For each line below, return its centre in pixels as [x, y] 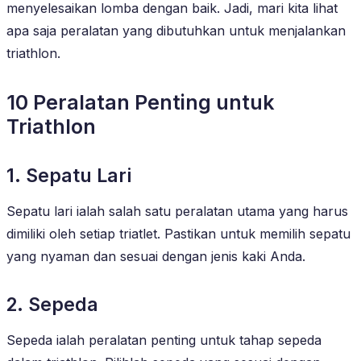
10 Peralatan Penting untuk [141, 102]
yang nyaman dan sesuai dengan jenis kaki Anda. [156, 256]
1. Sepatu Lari [69, 175]
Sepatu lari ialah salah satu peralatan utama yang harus [177, 211]
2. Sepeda [52, 304]
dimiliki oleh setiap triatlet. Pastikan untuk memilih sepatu [178, 233]
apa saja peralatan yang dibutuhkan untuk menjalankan [176, 30]
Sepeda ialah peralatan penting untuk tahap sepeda [164, 340]
